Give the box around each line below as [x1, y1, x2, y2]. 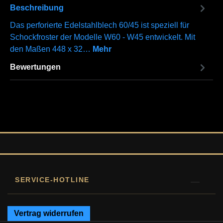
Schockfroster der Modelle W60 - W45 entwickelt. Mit [10, 32, 195, 41]
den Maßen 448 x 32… [10, 44, 93, 53]
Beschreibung [10, 3, 64, 12]
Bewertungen [10, 63, 61, 72]
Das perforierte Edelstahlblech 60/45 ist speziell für [10, 20, 189, 29]
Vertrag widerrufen [14, 209, 84, 218]
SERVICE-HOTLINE [15, 176, 90, 184]
